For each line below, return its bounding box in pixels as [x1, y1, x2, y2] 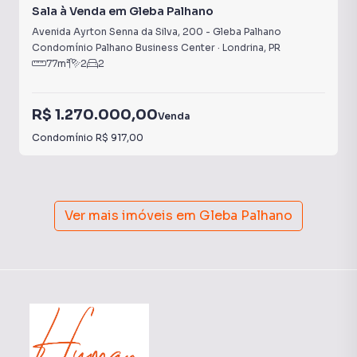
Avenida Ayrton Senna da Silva [32, 25, 178, 37]
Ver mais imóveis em [65, 207, 196, 224]
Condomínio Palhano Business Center [32, 41, 215, 53]
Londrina [222, 41, 264, 53]
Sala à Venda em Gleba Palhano [32, 4, 214, 18]
